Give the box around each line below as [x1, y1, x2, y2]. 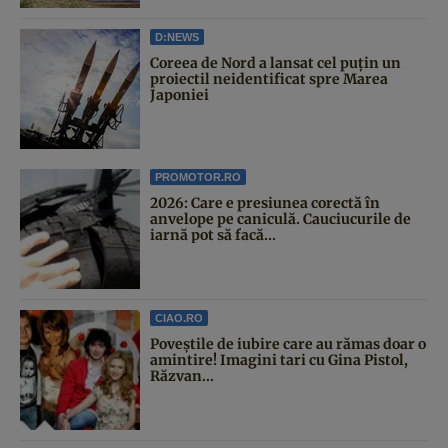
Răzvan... [150, 366, 214, 385]
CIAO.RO [155, 311, 203, 324]
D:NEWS [155, 30, 199, 43]
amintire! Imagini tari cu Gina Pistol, [150, 350, 408, 369]
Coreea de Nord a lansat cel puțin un [150, 53, 401, 72]
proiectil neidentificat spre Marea [150, 69, 388, 88]
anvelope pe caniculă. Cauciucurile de [150, 209, 411, 228]
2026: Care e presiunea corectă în [150, 193, 380, 212]
